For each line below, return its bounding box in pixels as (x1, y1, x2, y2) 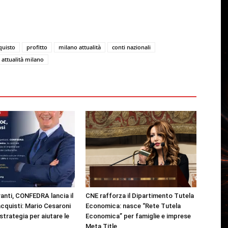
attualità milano (2, 55, 44, 63)
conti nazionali (112, 43, 151, 51)
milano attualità (59, 43, 101, 51)
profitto (26, 43, 47, 51)
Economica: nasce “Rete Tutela (85, 202, 181, 210)
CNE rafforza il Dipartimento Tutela (85, 192, 194, 199)
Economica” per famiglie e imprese (85, 212, 191, 220)
